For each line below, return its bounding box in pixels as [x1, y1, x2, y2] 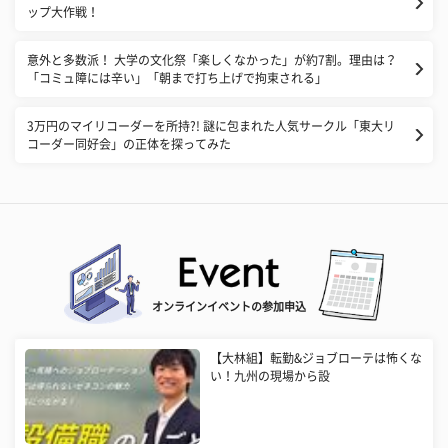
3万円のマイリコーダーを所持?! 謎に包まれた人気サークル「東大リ [27, 119, 395, 132]
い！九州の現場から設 [210, 369, 331, 382]
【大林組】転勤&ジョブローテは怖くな [210, 351, 423, 364]
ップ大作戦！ [27, 5, 99, 18]
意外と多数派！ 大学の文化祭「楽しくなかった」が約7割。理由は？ [27, 53, 397, 66]
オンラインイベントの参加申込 [152, 300, 306, 312]
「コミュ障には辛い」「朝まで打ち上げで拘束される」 [27, 71, 327, 84]
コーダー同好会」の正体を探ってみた [27, 137, 231, 150]
